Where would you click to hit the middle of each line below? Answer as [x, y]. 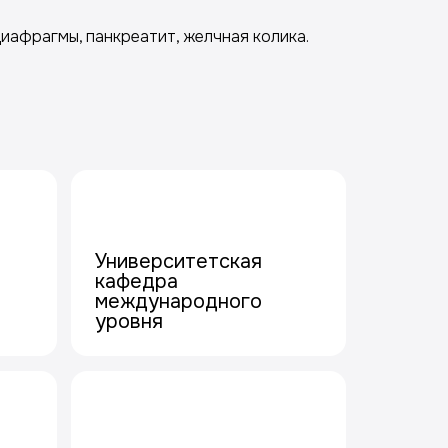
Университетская [178, 261]
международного [178, 301]
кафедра [136, 281]
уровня [128, 321]
